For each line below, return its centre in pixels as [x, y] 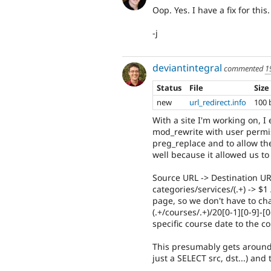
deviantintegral [187, 68]
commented [243, 69]
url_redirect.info [218, 103]
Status [169, 88]
